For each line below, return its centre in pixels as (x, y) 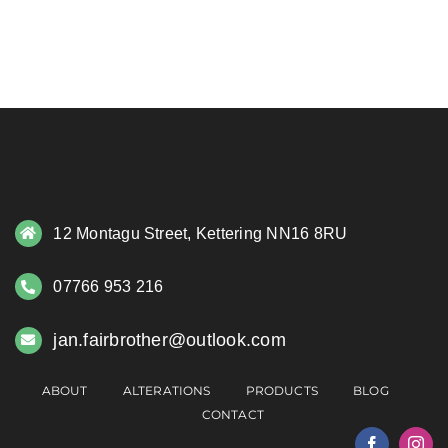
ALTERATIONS (166, 391)
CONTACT (232, 415)
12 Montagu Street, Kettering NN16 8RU (200, 233)
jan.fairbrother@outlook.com (169, 339)
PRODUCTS (282, 391)
